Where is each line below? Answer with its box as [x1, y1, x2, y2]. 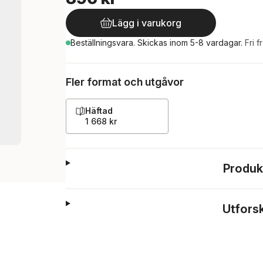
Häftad [85, 106, 113, 116]
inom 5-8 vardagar [170, 38, 241, 48]
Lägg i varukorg [112, 17, 181, 29]
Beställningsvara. [70, 38, 137, 48]
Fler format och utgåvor [66, 76, 184, 88]
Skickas [137, 38, 170, 48]
